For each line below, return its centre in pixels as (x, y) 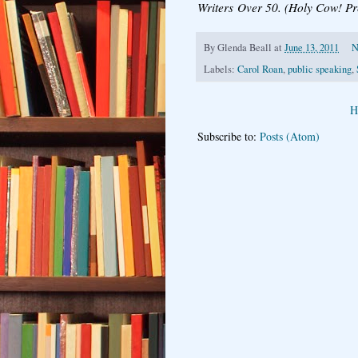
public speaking (320, 69)
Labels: (221, 69)
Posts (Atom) (290, 136)
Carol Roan (260, 69)
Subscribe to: (229, 136)
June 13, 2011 (312, 47)
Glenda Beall (245, 47)
